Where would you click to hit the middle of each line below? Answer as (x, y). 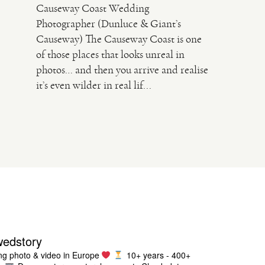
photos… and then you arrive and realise (122, 70)
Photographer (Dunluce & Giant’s (109, 24)
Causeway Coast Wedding (93, 9)
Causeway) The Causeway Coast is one (119, 39)
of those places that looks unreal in (111, 55)
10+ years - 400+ (157, 255)
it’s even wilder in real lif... (94, 85)
